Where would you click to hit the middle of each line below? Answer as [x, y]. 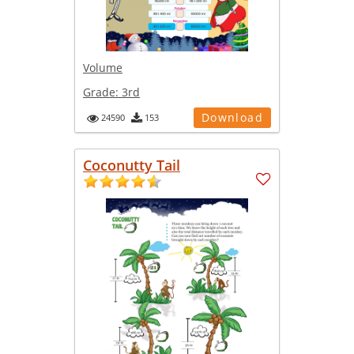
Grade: [102, 92]
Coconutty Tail [132, 165]
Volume [103, 67]
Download [232, 117]
